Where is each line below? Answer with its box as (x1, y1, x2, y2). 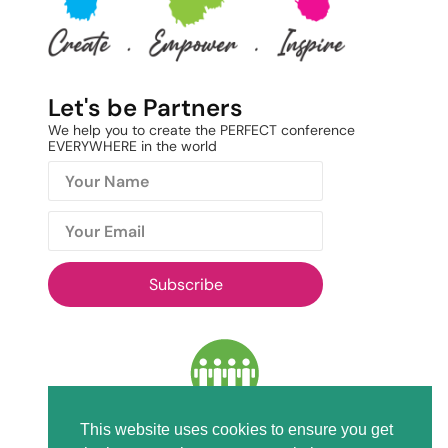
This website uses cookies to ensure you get (80, 420, 393, 438)
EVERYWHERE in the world (48, 137, 217, 155)
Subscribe (148, 274, 223, 295)
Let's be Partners (48, 92, 243, 123)
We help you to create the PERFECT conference (48, 121, 355, 139)
